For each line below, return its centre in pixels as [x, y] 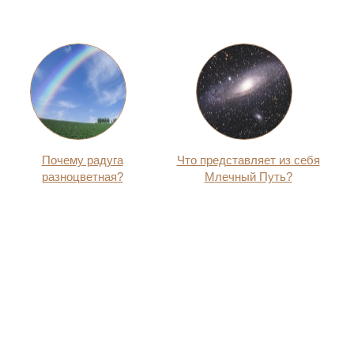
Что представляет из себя [248, 160]
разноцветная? [82, 176]
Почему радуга [82, 160]
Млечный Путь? [248, 176]
